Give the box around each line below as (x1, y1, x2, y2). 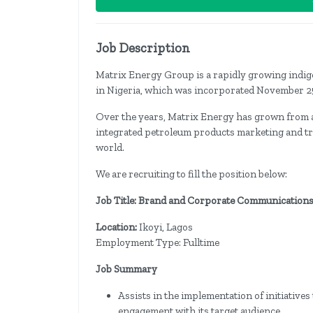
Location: (96, 221, 137, 234)
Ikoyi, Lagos (137, 221, 193, 234)
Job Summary (96, 263, 157, 276)
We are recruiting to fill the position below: (96, 168, 287, 181)
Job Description (96, 40, 190, 57)
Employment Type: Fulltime (96, 236, 219, 249)
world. (96, 141, 124, 154)
